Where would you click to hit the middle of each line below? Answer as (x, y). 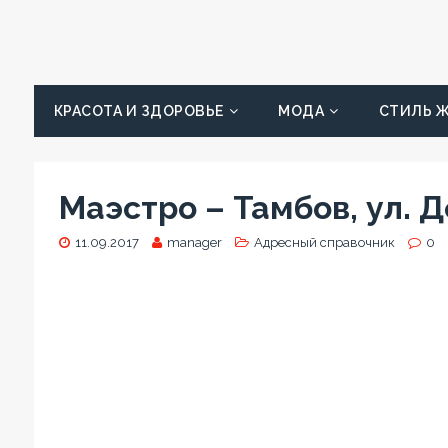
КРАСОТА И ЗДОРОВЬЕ (138, 111)
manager (194, 242)
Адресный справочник (324, 242)
